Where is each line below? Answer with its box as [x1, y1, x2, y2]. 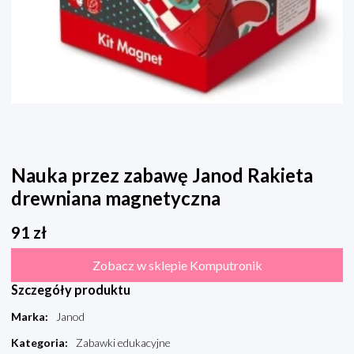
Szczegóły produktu [11, 282, 130, 298]
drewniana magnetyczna [11, 186, 220, 210]
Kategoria [11, 336, 65, 350]
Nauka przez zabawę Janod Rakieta [11, 164, 313, 187]
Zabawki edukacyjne [76, 336, 171, 350]
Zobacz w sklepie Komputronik [92, 258, 262, 273]
